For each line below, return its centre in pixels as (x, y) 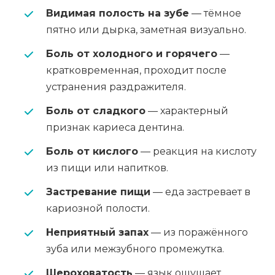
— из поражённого (198, 232)
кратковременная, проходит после (136, 70)
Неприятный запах (97, 232)
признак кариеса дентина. (115, 127)
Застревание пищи (98, 192)
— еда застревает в (200, 192)
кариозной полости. (98, 208)
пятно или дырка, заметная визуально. (146, 30)
